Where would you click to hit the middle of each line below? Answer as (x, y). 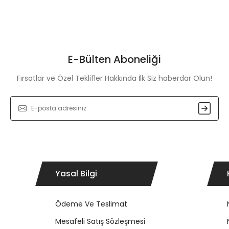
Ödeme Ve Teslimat (91, 204)
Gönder (114, 114)
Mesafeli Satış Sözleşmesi (100, 221)
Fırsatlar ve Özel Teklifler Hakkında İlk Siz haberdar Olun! (114, 78)
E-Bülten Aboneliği (114, 59)
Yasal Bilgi (76, 174)
